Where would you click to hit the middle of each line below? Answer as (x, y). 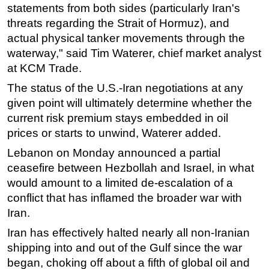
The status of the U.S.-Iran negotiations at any (125, 88)
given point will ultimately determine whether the (130, 103)
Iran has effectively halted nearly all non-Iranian (128, 233)
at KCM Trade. (44, 68)
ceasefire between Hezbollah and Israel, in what (131, 168)
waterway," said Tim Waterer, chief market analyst (134, 53)
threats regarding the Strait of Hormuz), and (118, 23)
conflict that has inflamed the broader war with (125, 198)
